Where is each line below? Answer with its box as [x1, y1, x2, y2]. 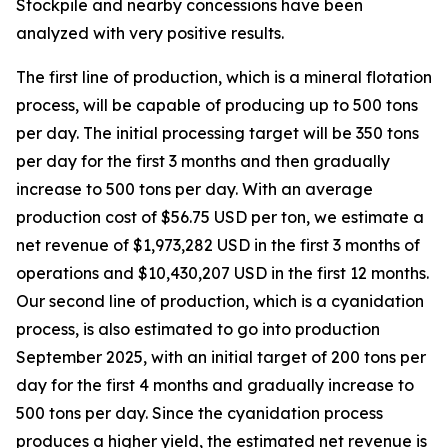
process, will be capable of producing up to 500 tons [16, 95, 418, 115]
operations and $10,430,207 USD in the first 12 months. [16, 263, 429, 283]
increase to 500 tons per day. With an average [16, 179, 373, 199]
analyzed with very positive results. [16, 23, 284, 43]
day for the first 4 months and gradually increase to [16, 375, 414, 395]
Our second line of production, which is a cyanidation [16, 291, 424, 311]
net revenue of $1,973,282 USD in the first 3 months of [16, 235, 420, 255]
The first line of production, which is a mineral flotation [16, 67, 432, 87]
